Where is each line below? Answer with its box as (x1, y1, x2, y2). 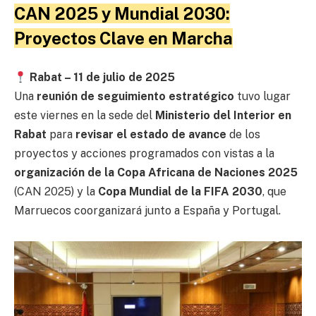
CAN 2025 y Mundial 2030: (14, 3, 230, 23)
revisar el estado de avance (75, 128, 226, 142)
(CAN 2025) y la (14, 185, 98, 199)
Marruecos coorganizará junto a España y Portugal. (14, 204, 281, 218)
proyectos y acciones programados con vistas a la (14, 147, 274, 161)
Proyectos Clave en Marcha (14, 28, 233, 48)
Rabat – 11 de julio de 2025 (30, 71, 176, 85)
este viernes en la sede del (14, 109, 155, 123)
